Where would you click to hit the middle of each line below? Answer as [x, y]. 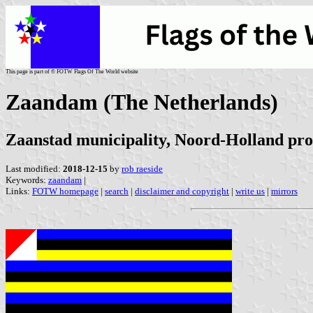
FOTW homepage [65, 191]
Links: [19, 191]
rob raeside [142, 168]
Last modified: [34, 168]
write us [250, 191]
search [117, 191]
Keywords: [27, 180]
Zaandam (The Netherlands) [142, 102]
